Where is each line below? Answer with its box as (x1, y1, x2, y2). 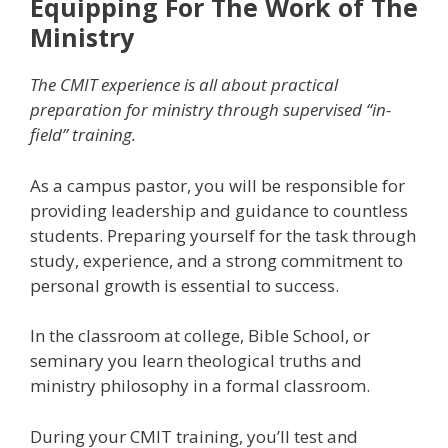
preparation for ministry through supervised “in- (30, 98, 391, 121)
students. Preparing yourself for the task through (30, 223, 416, 247)
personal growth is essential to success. (30, 273, 339, 297)
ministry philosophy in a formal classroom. (30, 374, 370, 397)
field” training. (30, 123, 136, 146)
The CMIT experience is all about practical (30, 73, 338, 96)
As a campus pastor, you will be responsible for (30, 173, 405, 197)
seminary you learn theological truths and (30, 349, 362, 372)
